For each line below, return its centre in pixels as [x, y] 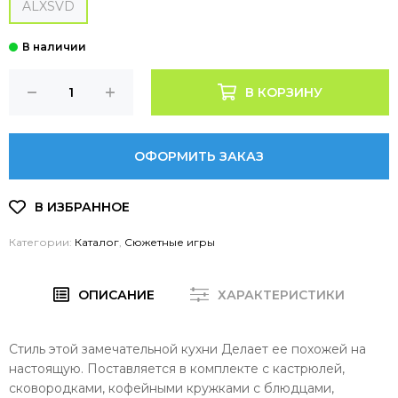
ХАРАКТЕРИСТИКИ [282, 295]
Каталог [97, 242]
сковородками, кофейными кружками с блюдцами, [171, 388]
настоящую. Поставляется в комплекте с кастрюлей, [177, 368]
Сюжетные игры [170, 242]
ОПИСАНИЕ [117, 295]
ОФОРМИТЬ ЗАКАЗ [199, 156]
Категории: [42, 242]
